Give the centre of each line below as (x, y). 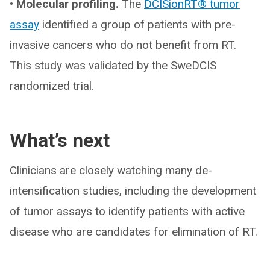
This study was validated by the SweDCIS (113, 65)
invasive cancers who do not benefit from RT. (123, 45)
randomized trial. (52, 86)
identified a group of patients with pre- (137, 24)
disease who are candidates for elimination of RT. (133, 231)
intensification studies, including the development (133, 190)
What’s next (60, 140)
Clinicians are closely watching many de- (111, 170)
